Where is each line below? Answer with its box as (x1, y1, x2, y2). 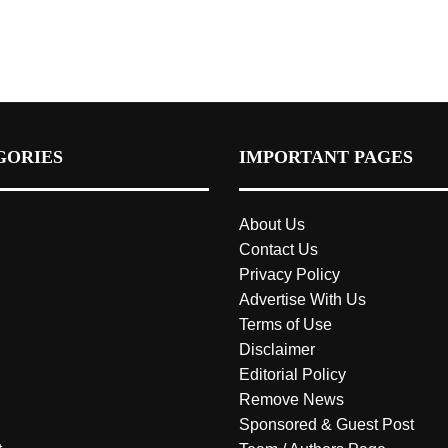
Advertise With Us (239, 291, 366, 309)
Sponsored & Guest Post (239, 416, 414, 434)
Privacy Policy (239, 266, 340, 284)
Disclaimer (239, 341, 315, 359)
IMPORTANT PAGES (239, 147, 413, 168)
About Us (239, 216, 305, 234)
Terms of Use (239, 316, 332, 334)
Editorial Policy (239, 366, 346, 384)
